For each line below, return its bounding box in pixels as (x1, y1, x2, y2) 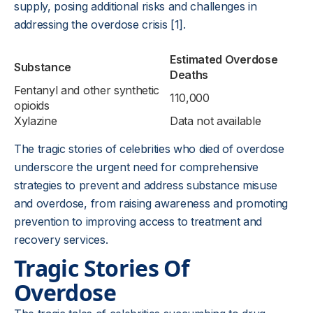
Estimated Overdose (170, 52, 278, 66)
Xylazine (14, 114, 57, 128)
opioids (14, 99, 50, 112)
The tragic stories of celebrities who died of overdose (14, 142, 284, 156)
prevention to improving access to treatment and (14, 214, 262, 228)
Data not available (170, 114, 261, 128)
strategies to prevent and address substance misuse (14, 178, 277, 192)
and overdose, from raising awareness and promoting (14, 196, 288, 210)
